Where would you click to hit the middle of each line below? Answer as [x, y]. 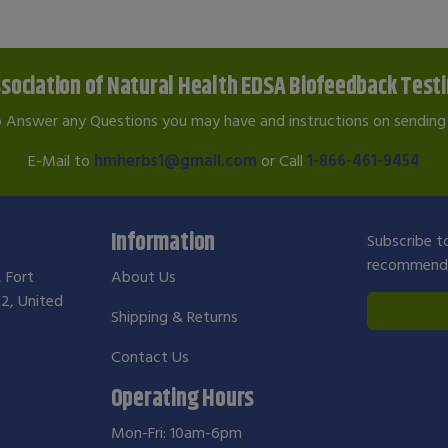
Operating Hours [182, 398]
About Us [143, 276]
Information [163, 242]
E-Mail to [61, 160]
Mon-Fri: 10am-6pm [176, 432]
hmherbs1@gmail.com [175, 160]
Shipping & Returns [174, 316]
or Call [282, 160]
